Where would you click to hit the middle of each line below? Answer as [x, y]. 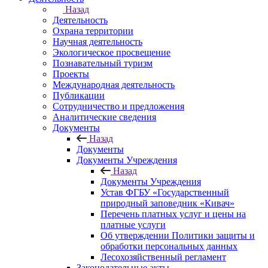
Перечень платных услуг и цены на [173, 214]
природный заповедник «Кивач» [167, 203]
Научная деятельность [98, 42]
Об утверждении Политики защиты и [178, 235]
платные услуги [133, 225]
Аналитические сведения [104, 117]
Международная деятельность [114, 85]
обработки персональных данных [169, 246]
